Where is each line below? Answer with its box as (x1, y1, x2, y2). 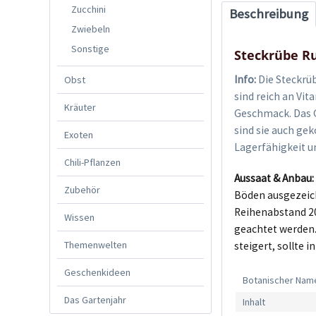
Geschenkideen (64, 265, 130, 279)
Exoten (64, 128, 93, 141)
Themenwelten (64, 238, 127, 251)
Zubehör (64, 183, 100, 196)
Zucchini (71, 2, 106, 16)
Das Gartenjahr (64, 293, 126, 306)
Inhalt (243, 296, 266, 309)
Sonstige (71, 42, 109, 55)
